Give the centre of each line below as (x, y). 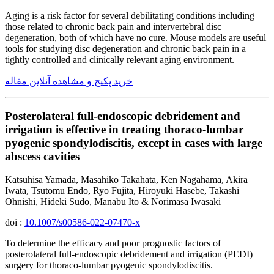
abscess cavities (42, 156)
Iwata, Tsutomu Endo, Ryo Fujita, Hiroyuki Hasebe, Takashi (122, 191)
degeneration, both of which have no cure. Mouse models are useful (135, 38)
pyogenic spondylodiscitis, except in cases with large (134, 143)
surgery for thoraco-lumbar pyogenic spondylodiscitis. (109, 265)
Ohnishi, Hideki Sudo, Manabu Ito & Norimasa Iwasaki (113, 202)
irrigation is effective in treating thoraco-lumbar (124, 129)
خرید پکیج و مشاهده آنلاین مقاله (69, 81)
